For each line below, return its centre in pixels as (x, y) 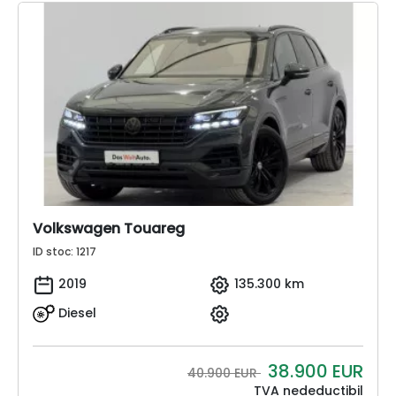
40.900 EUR (224, 373)
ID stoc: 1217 (65, 252)
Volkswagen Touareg (109, 229)
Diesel (77, 313)
